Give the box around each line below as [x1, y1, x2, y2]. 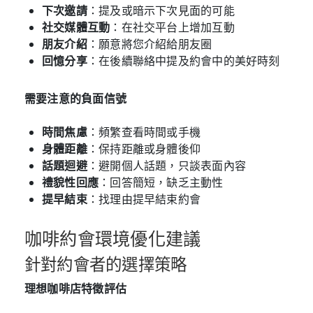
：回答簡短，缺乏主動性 [99, 174, 224, 190]
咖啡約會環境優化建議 [24, 228, 201, 249]
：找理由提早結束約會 [87, 191, 201, 207]
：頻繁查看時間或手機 [87, 124, 201, 140]
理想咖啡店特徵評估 [24, 280, 127, 296]
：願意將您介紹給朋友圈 [87, 36, 212, 52]
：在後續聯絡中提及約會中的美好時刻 [87, 52, 280, 68]
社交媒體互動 [42, 19, 110, 35]
